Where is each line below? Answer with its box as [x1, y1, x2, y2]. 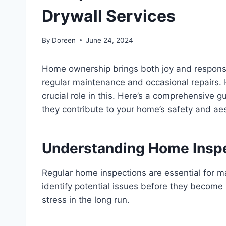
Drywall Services [42, 6, 176, 26]
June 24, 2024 [86, 36, 134, 44]
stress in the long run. [42, 194, 130, 205]
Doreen [52, 36, 76, 44]
